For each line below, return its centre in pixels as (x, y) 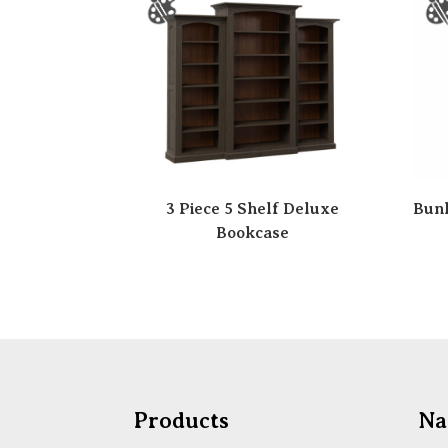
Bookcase (253, 232)
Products (182, 420)
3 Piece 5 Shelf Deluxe (253, 208)
